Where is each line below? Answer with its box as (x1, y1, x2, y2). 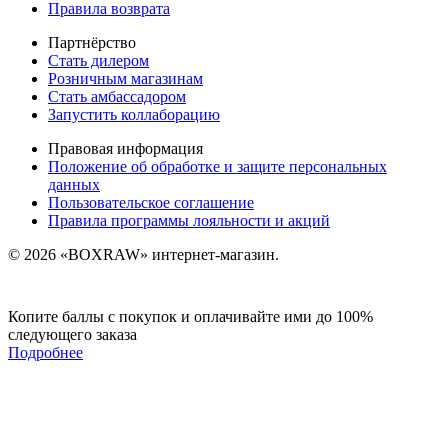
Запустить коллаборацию (48, 105, 220, 123)
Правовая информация (48, 139, 203, 157)
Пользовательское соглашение (48, 193, 254, 211)
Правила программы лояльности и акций (48, 211, 330, 229)
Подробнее (8, 343, 83, 361)
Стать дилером (48, 51, 149, 69)
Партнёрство (48, 33, 136, 51)
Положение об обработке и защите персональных (48, 157, 387, 175)
